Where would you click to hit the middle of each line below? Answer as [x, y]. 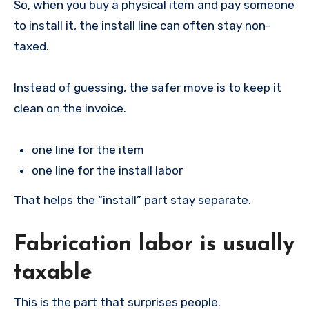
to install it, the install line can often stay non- [142, 26]
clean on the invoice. [70, 109]
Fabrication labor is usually [154, 245]
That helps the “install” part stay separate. [132, 200]
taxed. [31, 47]
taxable [53, 273]
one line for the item [88, 150]
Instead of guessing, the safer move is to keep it [148, 88]
